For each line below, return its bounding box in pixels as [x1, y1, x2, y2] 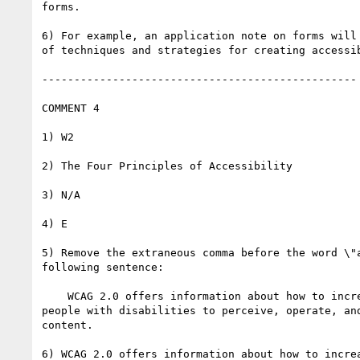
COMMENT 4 [42, 101, 100, 114]
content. [42, 318, 93, 331]
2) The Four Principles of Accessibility [42, 159, 292, 172]
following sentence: [42, 260, 164, 273]
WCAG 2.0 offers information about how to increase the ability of [42, 289, 67, 302]
